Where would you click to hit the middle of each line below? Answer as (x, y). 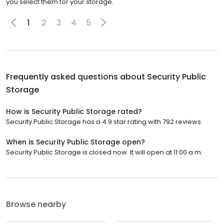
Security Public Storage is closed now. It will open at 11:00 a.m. (104, 152)
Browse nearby (36, 204)
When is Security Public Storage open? (75, 142)
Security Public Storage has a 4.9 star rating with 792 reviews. (104, 122)
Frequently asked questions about (76, 77)
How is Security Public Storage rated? (74, 112)
